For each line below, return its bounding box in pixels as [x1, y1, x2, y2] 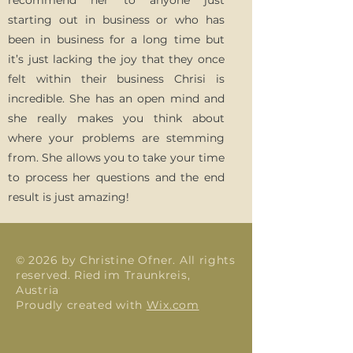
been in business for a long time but [8, 32, 225, 46]
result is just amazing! [8, 190, 129, 204]
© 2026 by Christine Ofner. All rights [16, 253, 236, 267]
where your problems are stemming [8, 131, 225, 145]
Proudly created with [16, 298, 147, 312]
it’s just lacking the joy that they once [8, 52, 225, 66]
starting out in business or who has [8, 13, 225, 27]
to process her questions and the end [8, 170, 225, 184]
